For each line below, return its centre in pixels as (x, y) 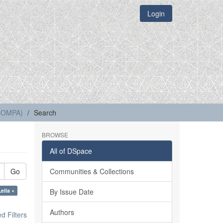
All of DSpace (71, 151)
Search (45, 112)
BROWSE (55, 135)
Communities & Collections (92, 171)
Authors (62, 212)
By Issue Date (71, 192)
